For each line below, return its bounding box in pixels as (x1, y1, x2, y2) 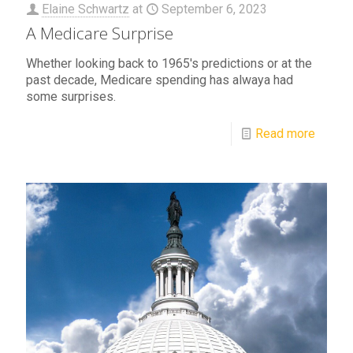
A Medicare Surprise (26, 22, 173, 45)
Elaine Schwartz (42, 2, 129, 17)
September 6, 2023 (162, 2, 267, 17)
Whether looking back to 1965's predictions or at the (26, 56, 312, 72)
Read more (255, 126, 315, 142)
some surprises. (26, 89, 116, 105)
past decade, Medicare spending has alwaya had (26, 72, 293, 88)
